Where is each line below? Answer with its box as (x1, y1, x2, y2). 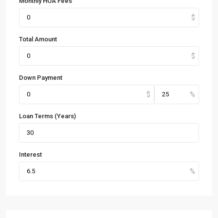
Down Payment (19, 74, 62, 81)
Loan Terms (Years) (19, 112, 76, 120)
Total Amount (19, 36, 57, 43)
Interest (19, 151, 42, 158)
